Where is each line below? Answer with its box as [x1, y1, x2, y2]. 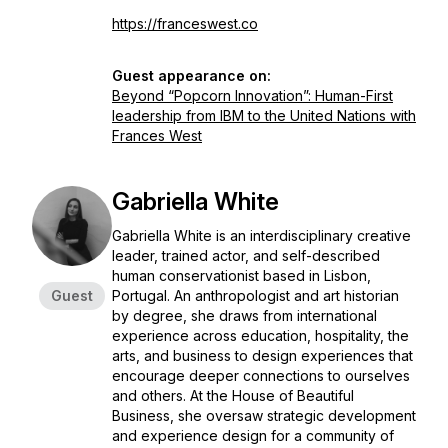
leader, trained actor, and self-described [112, 247, 380, 264]
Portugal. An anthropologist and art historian [112, 287, 399, 304]
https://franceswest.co [112, 15, 258, 32]
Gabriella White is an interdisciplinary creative [112, 227, 411, 244]
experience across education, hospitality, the [112, 327, 409, 344]
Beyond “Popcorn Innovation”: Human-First [112, 87, 393, 104]
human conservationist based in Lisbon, [112, 267, 371, 284]
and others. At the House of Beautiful [112, 387, 354, 404]
